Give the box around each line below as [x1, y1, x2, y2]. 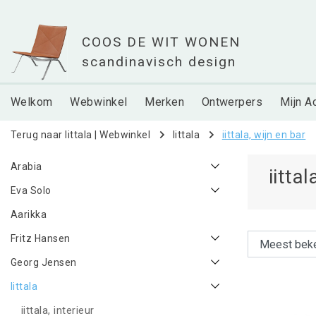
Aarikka [11, 209, 47, 220]
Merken [145, 95, 185, 109]
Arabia [11, 161, 42, 172]
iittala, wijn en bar [221, 128, 306, 140]
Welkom [11, 95, 53, 109]
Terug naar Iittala [11, 128, 92, 140]
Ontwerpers [201, 95, 263, 109]
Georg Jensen [11, 257, 77, 268]
